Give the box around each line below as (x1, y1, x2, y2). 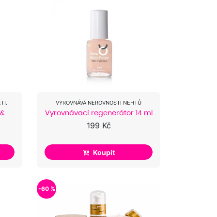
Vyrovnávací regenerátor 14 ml (45, 108, 153, 117)
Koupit (93, 148, 115, 156)
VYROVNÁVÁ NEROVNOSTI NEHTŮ (56, 99, 141, 106)
